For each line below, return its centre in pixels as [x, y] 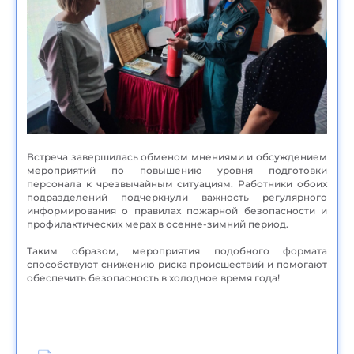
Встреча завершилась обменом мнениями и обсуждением [177, 157]
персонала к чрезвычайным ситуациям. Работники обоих [177, 184]
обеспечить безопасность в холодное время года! [153, 278]
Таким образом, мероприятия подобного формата [177, 251]
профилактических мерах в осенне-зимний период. [158, 224]
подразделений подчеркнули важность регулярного [177, 198]
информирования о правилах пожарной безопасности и [177, 211]
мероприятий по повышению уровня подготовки [177, 171]
